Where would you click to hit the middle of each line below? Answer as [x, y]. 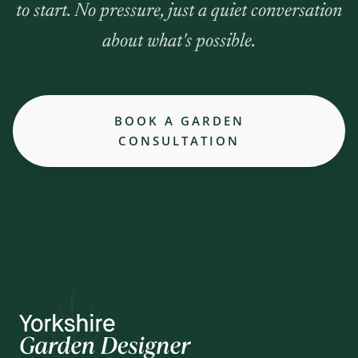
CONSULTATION [179, 141]
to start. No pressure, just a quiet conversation [179, 12]
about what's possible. [179, 42]
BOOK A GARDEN [179, 121]
